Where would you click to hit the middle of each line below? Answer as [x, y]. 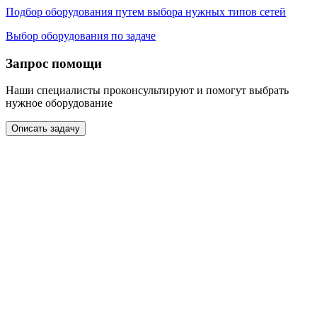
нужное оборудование [59, 103]
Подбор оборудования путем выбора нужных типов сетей [146, 11]
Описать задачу [46, 129]
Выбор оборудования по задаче [81, 35]
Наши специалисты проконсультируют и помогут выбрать [147, 91]
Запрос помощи [54, 63]
